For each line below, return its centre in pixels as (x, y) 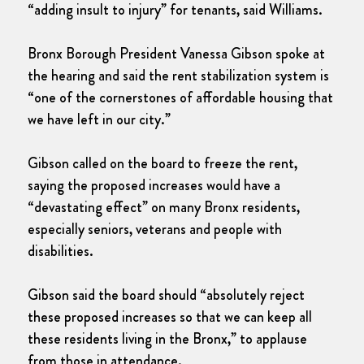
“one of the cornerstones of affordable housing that (180, 98)
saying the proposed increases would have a (154, 186)
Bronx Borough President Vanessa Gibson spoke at (176, 54)
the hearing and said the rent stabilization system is (178, 76)
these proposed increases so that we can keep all (170, 317)
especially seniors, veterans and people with (155, 230)
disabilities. (61, 251)
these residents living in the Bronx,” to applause (167, 339)
